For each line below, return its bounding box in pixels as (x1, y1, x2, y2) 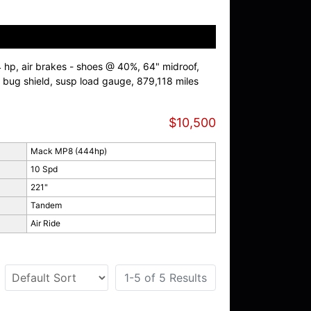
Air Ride (30, 218, 60, 229)
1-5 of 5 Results (124, 271, 207, 285)
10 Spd (30, 164, 58, 175)
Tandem (30, 200, 62, 211)
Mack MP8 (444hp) (30, 146, 107, 157)
